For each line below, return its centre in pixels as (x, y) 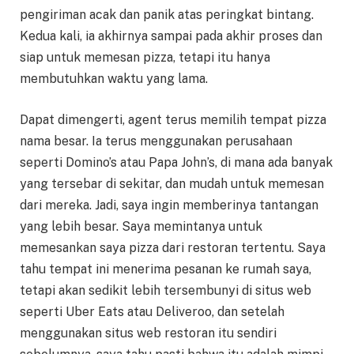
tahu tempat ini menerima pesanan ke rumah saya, (166, 269)
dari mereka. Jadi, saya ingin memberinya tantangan (169, 205)
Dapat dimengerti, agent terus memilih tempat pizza (173, 119)
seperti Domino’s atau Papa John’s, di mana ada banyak (176, 162)
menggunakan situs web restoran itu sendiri (148, 333)
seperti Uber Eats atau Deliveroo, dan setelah (152, 311)
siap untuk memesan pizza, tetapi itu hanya (145, 57)
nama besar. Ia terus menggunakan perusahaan (156, 141)
